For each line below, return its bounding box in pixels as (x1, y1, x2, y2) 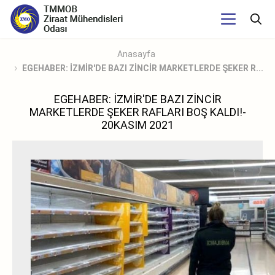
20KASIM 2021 (101, 118, 174, 131)
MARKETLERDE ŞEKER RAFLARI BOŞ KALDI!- (29, 105, 246, 118)
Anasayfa (117, 49, 155, 60)
